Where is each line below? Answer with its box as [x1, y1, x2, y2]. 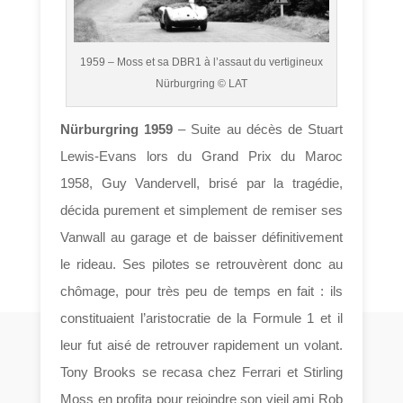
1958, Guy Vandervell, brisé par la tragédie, [60, 175, 343, 191]
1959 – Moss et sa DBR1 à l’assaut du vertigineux [79, 55, 323, 68]
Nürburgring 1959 [60, 121, 174, 137]
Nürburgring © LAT [155, 76, 247, 90]
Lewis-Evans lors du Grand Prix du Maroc [60, 148, 343, 164]
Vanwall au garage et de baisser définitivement [60, 228, 343, 245]
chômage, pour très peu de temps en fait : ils [60, 282, 343, 299]
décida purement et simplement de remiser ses [60, 201, 343, 218]
